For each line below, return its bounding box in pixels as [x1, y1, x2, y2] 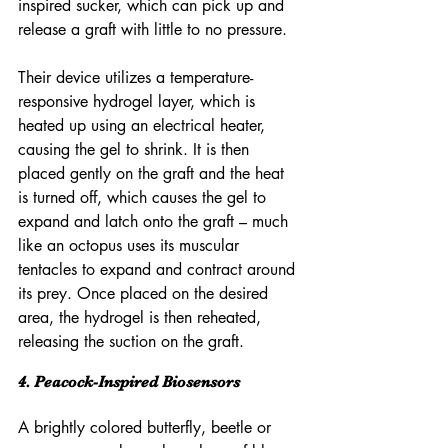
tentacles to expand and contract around [18, 259, 300, 281]
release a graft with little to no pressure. [18, 19, 287, 41]
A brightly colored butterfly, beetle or [18, 417, 276, 439]
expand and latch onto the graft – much [18, 211, 293, 233]
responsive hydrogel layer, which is [18, 91, 260, 113]
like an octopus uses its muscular [18, 235, 244, 257]
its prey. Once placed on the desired [18, 283, 273, 305]
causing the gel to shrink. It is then [18, 139, 254, 161]
